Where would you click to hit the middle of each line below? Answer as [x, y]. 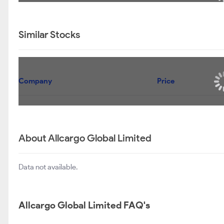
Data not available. [48, 167]
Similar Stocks [49, 34]
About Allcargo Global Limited [85, 138]
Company [35, 81]
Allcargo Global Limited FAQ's [84, 205]
